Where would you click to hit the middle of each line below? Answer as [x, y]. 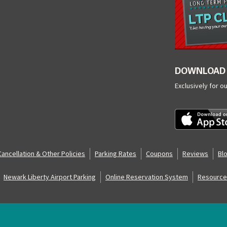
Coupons [159, 153]
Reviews [195, 153]
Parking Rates [116, 153]
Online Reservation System [147, 177]
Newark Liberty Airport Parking [50, 177]
